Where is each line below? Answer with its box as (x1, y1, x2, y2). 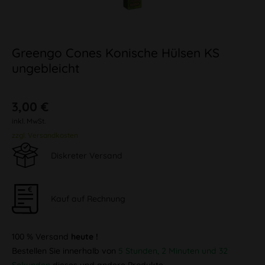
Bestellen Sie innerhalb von (12, 245, 118, 256)
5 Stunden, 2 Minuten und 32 (118, 245, 228, 256)
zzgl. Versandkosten (12, 131, 78, 140)
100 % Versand (12, 231, 71, 242)
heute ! (71, 231, 98, 242)
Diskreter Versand (51, 150, 122, 161)
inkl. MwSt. (12, 117, 46, 125)
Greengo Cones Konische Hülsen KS (12, 45, 219, 60)
